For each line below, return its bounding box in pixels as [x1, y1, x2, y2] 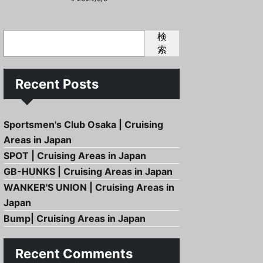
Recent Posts [15, 76, 99, 92]
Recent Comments [15, 246, 133, 261]
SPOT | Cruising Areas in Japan [4, 150, 146, 161]
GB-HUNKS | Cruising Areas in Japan [4, 166, 173, 177]
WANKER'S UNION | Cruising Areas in [4, 181, 174, 193]
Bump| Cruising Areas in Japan [4, 213, 146, 224]
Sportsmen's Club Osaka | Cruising [4, 119, 163, 130]
